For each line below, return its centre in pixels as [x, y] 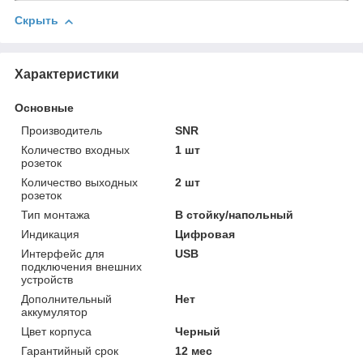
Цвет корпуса [56, 331]
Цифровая [205, 234]
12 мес [194, 350]
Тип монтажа [56, 214]
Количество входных [75, 149]
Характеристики [67, 74]
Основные [44, 107]
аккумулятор [54, 312]
